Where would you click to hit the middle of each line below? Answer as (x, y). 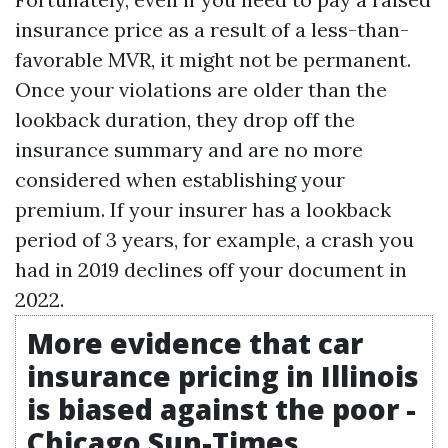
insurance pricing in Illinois (223, 376)
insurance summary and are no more (189, 149)
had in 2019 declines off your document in (211, 269)
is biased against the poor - (221, 409)
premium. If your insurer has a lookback (203, 209)
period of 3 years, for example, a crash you (214, 239)
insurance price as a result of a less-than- (212, 29)
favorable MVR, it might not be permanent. (213, 59)
